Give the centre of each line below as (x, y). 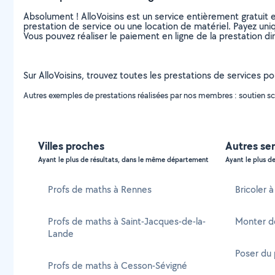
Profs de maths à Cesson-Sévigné (118, 265)
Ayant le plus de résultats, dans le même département (123, 160)
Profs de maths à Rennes (100, 189)
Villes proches (71, 146)
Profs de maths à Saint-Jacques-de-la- (127, 221)
